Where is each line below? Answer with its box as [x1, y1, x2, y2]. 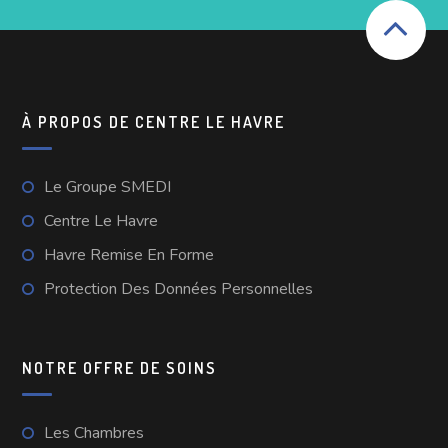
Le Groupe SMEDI [44, 175, 172, 198]
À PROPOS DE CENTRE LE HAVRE [22, 111, 286, 132]
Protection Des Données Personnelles [44, 277, 314, 300]
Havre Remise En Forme [44, 243, 215, 266]
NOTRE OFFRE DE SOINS [22, 357, 218, 378]
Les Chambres [44, 421, 145, 444]
